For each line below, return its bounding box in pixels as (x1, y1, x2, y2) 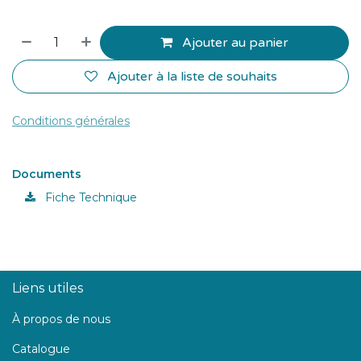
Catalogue (12, 342, 70, 357)
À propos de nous (12, 312, 110, 327)
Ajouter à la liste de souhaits (106, 68, 277, 85)
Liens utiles (12, 280, 83, 297)
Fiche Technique (42, 190, 137, 205)
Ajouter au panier (179, 35, 289, 52)
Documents (12, 167, 81, 182)
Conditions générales (12, 114, 130, 129)
